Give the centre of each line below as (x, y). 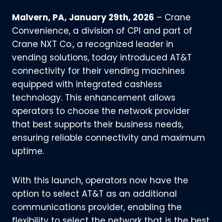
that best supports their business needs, (98, 124)
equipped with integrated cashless (87, 84)
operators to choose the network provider (101, 111)
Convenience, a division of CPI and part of (102, 31)
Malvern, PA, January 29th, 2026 (83, 17)
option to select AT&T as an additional (94, 194)
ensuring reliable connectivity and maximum (109, 138)
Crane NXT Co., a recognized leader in (93, 44)
